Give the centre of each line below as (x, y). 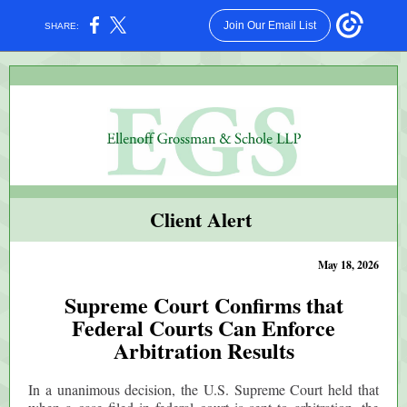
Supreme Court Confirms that (203, 305)
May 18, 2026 (348, 265)
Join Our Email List (269, 25)
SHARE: (62, 25)
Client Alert (203, 219)
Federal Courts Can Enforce (203, 328)
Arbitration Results (203, 350)
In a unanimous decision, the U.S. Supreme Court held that (203, 389)
